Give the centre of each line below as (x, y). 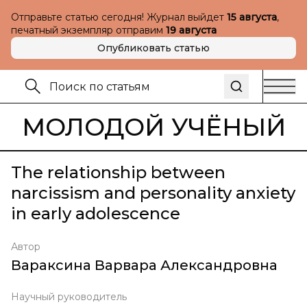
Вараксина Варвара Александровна (144, 265)
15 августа (252, 17)
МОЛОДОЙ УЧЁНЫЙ (153, 127)
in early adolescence (96, 213)
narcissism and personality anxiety (153, 193)
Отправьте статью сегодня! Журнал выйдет (119, 17)
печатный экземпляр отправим (88, 30)
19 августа (191, 30)
